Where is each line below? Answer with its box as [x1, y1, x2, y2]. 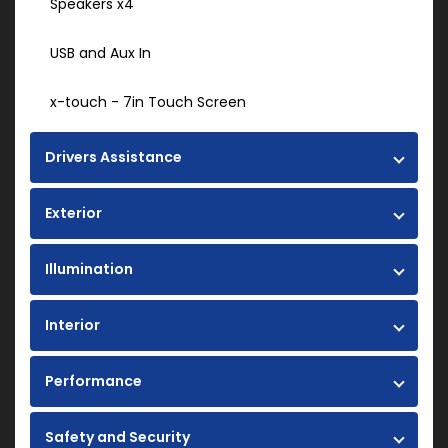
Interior [45, 315, 100, 336]
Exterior [45, 203, 102, 224]
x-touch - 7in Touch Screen [50, 92, 246, 113]
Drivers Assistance [45, 147, 182, 168]
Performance [45, 371, 142, 392]
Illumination [45, 259, 133, 280]
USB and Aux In [50, 43, 151, 64]
